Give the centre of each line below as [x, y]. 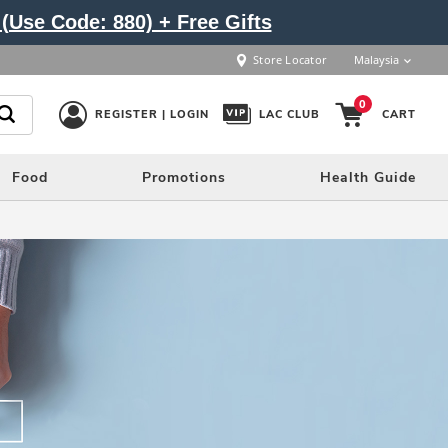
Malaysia [376, 59]
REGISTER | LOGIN [151, 114]
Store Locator [290, 59]
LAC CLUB [289, 114]
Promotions [184, 177]
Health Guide [367, 177]
